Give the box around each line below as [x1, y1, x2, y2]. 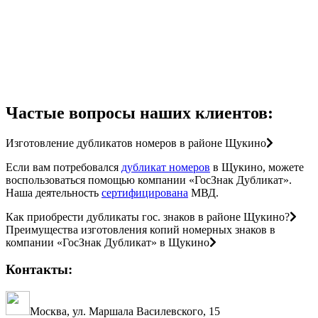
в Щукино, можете [210, 160, 304, 173]
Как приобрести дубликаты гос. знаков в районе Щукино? [6, 210, 290, 223]
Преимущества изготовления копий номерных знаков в [6, 223, 275, 236]
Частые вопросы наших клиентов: [6, 103, 273, 122]
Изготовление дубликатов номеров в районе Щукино [6, 136, 266, 149]
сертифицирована [102, 186, 188, 199]
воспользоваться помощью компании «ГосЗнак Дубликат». [6, 173, 292, 186]
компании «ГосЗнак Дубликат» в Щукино [6, 236, 209, 248]
